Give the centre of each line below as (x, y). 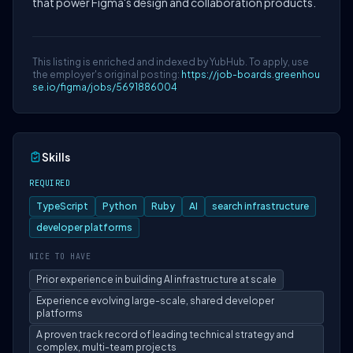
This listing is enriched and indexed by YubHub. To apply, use (171, 62)
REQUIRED (50, 183)
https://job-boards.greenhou (251, 74)
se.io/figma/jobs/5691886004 (105, 87)
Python (120, 206)
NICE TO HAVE (60, 256)
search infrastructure (260, 206)
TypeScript (62, 206)
